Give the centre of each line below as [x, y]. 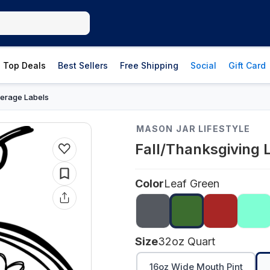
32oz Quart [187, 241]
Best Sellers [83, 65]
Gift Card [247, 65]
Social [203, 65]
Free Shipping [149, 65]
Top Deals [24, 65]
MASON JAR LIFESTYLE [193, 129]
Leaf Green [192, 184]
